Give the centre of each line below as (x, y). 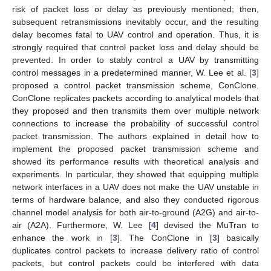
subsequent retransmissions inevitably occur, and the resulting (135, 22)
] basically (238, 238)
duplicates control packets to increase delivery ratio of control (135, 251)
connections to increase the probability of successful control (135, 124)
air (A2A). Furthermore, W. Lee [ (82, 225)
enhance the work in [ (62, 238)
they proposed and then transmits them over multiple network (135, 111)
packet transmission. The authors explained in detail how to (135, 136)
